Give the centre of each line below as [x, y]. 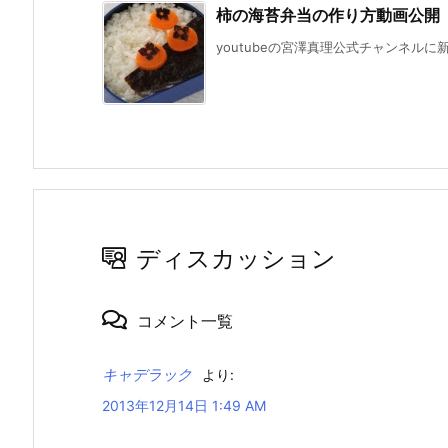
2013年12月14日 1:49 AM [184, 406]
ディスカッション [236, 258]
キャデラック [147, 375]
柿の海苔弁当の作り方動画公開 [328, 14]
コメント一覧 [185, 320]
